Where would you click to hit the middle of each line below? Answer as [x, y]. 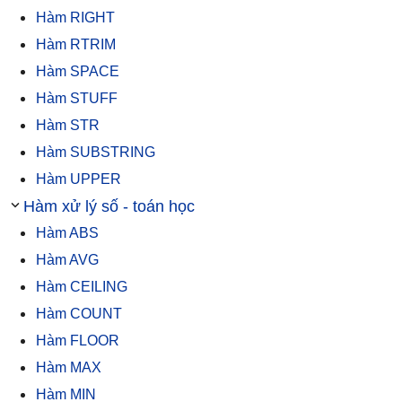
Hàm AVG [67, 259]
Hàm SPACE [78, 71]
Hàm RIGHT [75, 17]
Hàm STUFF [77, 98]
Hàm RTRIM [76, 44]
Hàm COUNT [79, 313]
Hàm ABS [67, 232]
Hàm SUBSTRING [96, 152]
